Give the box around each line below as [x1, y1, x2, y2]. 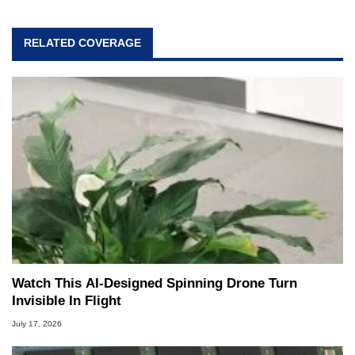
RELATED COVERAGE [24, 36, 141, 49]
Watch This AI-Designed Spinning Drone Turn [12, 275, 297, 291]
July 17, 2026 [12, 319, 62, 328]
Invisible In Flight [12, 292, 121, 308]
